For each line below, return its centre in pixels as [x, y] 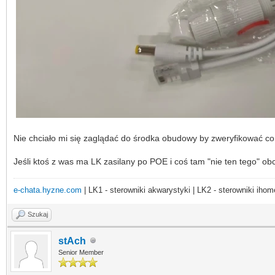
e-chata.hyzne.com [48, 190]
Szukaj [38, 214]
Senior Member [81, 252]
